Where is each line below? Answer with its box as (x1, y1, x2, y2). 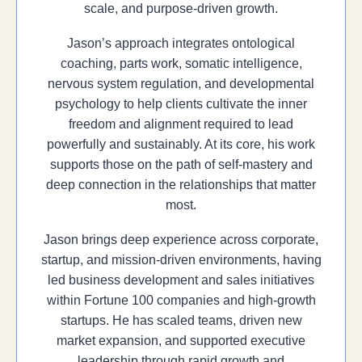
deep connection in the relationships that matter (46, 178, 316, 192)
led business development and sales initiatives (48, 273, 314, 287)
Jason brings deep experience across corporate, (44, 233, 318, 246)
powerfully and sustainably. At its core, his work (47, 137, 315, 151)
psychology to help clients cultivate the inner (55, 97, 307, 111)
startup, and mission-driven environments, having (40, 253, 322, 267)
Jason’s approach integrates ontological (67, 36, 295, 50)
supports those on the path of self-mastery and (49, 158, 313, 171)
